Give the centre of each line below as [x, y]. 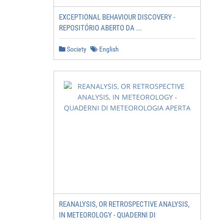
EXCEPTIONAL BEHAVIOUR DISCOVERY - [117, 17]
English [108, 49]
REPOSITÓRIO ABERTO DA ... [100, 28]
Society [76, 49]
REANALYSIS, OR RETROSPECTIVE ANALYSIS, [124, 204]
